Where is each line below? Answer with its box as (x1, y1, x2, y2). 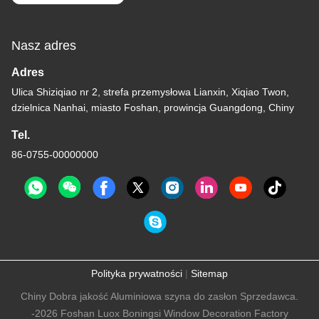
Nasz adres (11, 38, 76, 53)
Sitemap (191, 267, 228, 279)
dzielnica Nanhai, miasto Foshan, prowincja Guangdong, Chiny (11, 101, 294, 113)
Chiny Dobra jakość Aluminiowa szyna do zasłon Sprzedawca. (21, 290, 298, 302)
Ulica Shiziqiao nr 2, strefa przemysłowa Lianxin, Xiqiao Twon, (11, 85, 289, 98)
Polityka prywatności (91, 267, 182, 279)
